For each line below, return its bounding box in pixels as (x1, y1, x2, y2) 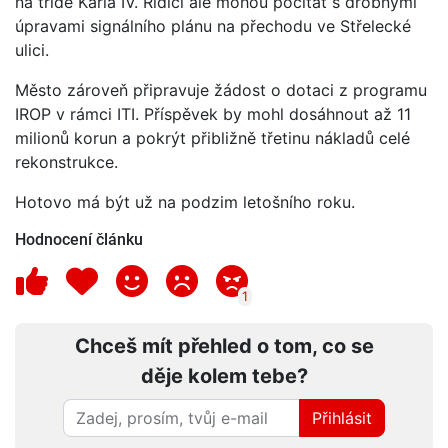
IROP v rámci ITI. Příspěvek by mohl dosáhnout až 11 (15, 103, 411, 124)
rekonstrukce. (15, 151, 118, 172)
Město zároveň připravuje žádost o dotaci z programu (15, 79, 427, 100)
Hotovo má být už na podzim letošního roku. (15, 191, 355, 212)
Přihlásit (312, 407, 372, 428)
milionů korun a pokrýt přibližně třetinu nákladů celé (15, 127, 410, 148)
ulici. (15, 39, 49, 60)
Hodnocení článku (15, 229, 143, 249)
